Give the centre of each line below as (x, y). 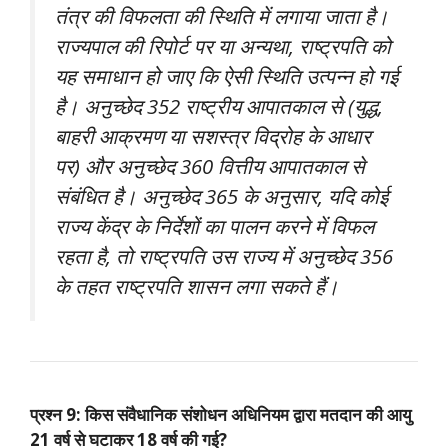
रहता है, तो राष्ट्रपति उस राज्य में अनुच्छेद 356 (224, 256)
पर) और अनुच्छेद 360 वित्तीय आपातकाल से (210, 166)
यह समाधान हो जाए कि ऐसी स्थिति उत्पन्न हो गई (226, 76)
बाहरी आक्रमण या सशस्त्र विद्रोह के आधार (213, 136)
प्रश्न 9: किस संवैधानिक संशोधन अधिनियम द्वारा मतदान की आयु (220, 415)
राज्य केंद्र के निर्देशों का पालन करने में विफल (214, 226)
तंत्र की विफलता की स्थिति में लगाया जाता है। (222, 16)
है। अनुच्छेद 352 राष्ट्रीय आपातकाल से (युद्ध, (219, 106)
